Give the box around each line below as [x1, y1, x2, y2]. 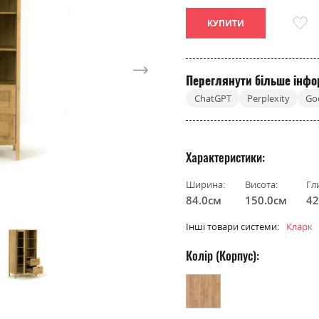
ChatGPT [194, 91, 231, 105]
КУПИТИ [207, 17, 245, 30]
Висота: [245, 177, 278, 191]
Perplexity [246, 91, 290, 105]
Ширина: [186, 177, 226, 191]
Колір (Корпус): [186, 246, 260, 264]
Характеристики [186, 147, 263, 166]
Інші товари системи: [186, 220, 280, 234]
